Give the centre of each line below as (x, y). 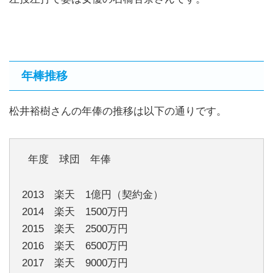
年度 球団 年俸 (66, 159)
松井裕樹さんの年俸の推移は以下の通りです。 (118, 112)
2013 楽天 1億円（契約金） (93, 194)
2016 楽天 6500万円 (75, 246)
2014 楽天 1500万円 (75, 211)
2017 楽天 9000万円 (75, 263)
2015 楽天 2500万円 (75, 229)
